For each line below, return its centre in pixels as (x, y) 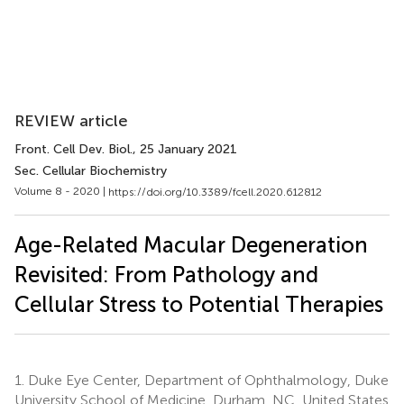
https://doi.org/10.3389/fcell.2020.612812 (215, 192)
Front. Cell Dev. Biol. (73, 149)
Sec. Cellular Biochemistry (91, 171)
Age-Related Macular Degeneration (191, 244)
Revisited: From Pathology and (166, 274)
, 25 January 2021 (185, 149)
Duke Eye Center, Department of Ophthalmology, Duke (207, 380)
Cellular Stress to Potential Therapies (199, 304)
